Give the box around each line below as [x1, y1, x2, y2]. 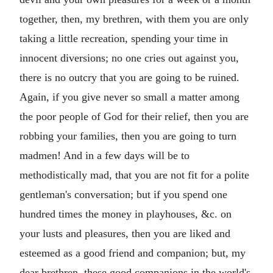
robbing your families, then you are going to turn [19, 129, 236, 142]
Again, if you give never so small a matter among [19, 90, 239, 103]
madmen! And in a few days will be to [19, 149, 190, 161]
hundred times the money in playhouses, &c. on [19, 207, 232, 220]
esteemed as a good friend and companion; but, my [19, 246, 246, 259]
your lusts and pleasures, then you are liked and [19, 227, 230, 239]
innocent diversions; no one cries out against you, [19, 51, 239, 64]
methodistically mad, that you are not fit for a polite [19, 168, 249, 181]
